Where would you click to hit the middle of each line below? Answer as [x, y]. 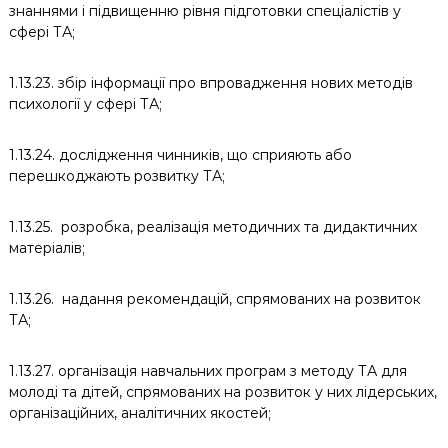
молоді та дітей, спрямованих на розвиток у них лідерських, [222, 392]
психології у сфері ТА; [85, 104]
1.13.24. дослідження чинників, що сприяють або [180, 155]
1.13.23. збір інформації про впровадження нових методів [210, 83]
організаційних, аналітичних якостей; [139, 413]
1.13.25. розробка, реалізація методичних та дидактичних [212, 227]
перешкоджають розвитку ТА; [116, 176]
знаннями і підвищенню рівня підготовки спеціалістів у [204, 11]
